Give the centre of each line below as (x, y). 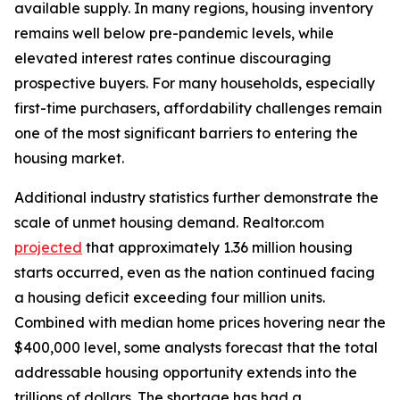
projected (48, 247)
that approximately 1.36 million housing (217, 247)
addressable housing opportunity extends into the (186, 372)
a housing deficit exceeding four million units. (170, 297)
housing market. (69, 158)
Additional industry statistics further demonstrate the (196, 197)
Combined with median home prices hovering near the (200, 322)
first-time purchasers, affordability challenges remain (198, 108)
